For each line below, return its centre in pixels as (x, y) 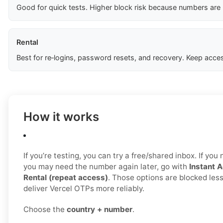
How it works (61, 117)
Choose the (45, 210)
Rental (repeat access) (66, 178)
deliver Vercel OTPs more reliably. (84, 189)
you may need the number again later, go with (106, 167)
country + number (100, 210)
